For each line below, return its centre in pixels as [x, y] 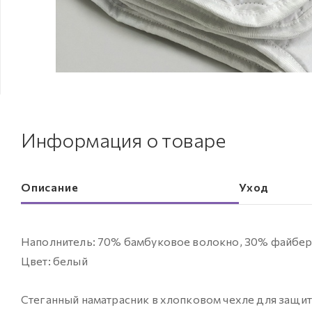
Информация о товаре [124, 140]
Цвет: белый [54, 261]
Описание [50, 187]
